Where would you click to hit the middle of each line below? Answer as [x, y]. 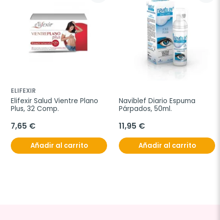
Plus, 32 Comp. [35, 109]
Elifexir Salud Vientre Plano [55, 101]
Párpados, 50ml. [145, 109]
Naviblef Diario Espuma [157, 101]
